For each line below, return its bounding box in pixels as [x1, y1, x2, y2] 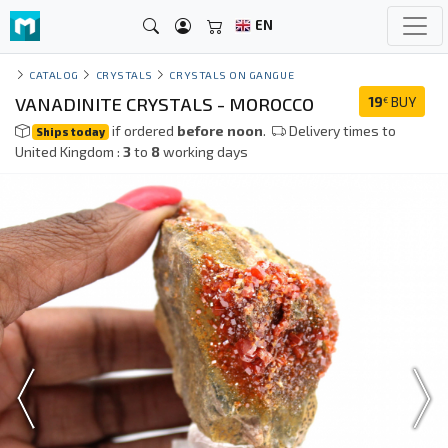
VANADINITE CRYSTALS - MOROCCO [15, 93, 314, 115]
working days [160, 143, 248, 160]
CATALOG [29, 68, 79, 81]
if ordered [109, 122, 178, 139]
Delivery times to [286, 122, 397, 139]
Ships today [36, 125, 106, 138]
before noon [177, 122, 264, 139]
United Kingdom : [15, 143, 123, 160]
